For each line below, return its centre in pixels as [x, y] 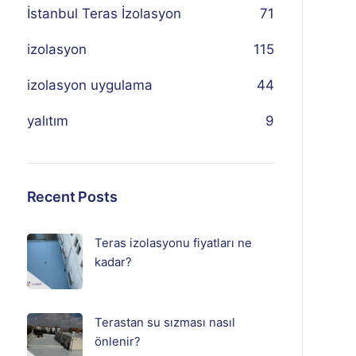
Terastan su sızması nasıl [164, 322]
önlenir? [117, 341]
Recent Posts [72, 197]
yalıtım [47, 121]
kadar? [113, 262]
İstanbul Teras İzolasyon [104, 14]
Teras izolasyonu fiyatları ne [173, 243]
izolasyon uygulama [89, 85]
